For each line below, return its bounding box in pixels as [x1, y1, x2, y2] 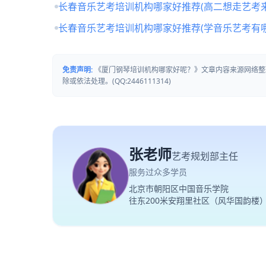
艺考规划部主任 [172, 150, 238, 163]
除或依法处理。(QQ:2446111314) [62, 76, 171, 86]
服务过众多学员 [129, 166, 187, 178]
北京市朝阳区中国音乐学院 [129, 183, 229, 194]
